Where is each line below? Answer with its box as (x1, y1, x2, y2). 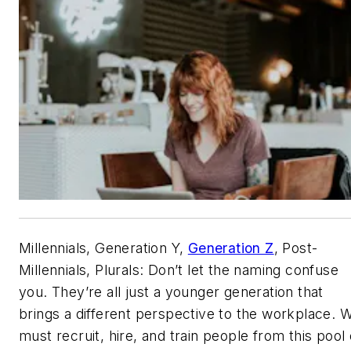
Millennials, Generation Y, (19, 239, 188, 256)
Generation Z (187, 239, 274, 256)
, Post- (273, 239, 318, 256)
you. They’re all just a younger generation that (19, 283, 324, 300)
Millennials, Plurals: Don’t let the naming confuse (19, 261, 338, 278)
